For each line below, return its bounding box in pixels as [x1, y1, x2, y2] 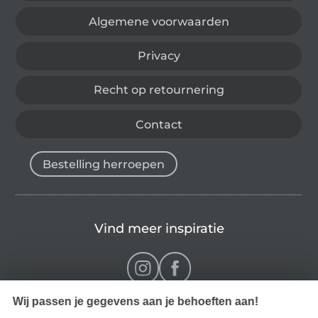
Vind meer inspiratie [94, 221, 224, 237]
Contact [135, 117, 182, 131]
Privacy [137, 49, 180, 63]
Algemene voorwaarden [88, 14, 229, 28]
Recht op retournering [93, 83, 224, 97]
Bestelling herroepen [43, 157, 165, 171]
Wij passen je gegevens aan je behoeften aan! [12, 295, 258, 307]
